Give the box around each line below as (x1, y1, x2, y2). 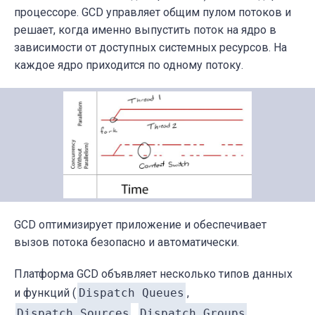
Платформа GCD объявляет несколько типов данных (14, 267, 292, 281)
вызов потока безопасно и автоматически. (14, 236, 239, 250)
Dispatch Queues (79, 286, 184, 300)
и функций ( (14, 286, 76, 300)
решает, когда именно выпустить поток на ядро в (14, 22, 276, 37)
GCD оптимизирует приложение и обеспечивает (14, 218, 266, 232)
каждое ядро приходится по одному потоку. (14, 58, 243, 72)
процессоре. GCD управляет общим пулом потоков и (14, 5, 291, 19)
